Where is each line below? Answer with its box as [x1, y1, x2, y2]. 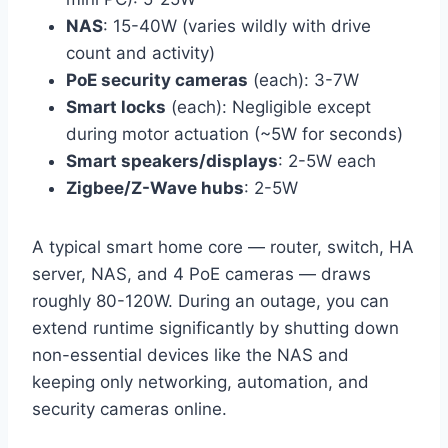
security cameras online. [32, 399, 227, 420]
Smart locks [66, 97, 166, 118]
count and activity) [66, 43, 215, 64]
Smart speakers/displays [66, 151, 278, 172]
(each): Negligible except [166, 97, 371, 118]
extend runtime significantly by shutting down [32, 318, 399, 339]
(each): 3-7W [248, 70, 359, 91]
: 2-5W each [278, 151, 376, 172]
